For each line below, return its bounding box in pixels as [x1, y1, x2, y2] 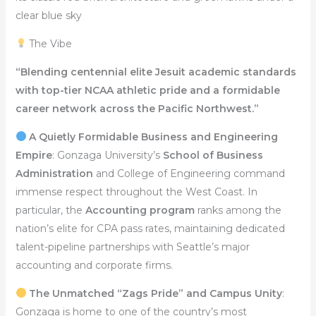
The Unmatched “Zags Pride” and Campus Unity [29, 286, 283, 300]
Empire [15, 148, 52, 162]
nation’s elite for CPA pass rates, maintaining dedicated [15, 221, 285, 235]
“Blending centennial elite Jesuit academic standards [15, 65, 296, 78]
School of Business [162, 148, 263, 162]
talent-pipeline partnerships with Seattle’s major [15, 240, 250, 253]
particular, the [15, 203, 85, 217]
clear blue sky [15, 8, 82, 22]
